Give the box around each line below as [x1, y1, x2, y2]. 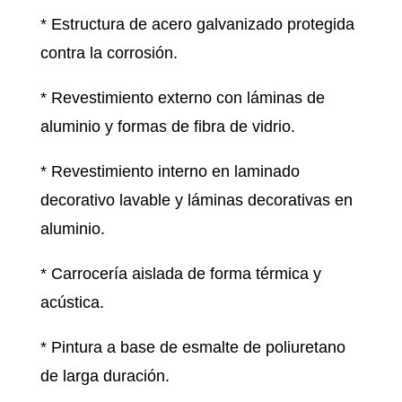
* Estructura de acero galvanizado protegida [39, 15, 354, 34]
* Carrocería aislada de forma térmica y [39, 265, 321, 284]
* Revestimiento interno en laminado [39, 162, 300, 181]
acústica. [39, 293, 109, 312]
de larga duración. [39, 367, 170, 386]
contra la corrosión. [39, 44, 182, 63]
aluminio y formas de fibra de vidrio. [39, 118, 295, 136]
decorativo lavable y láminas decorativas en [39, 191, 353, 210]
